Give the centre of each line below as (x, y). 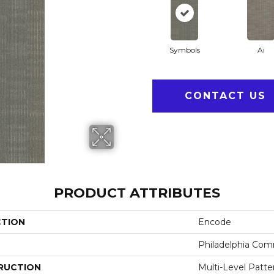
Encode (215, 222)
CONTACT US (226, 95)
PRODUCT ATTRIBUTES (137, 193)
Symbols (184, 50)
